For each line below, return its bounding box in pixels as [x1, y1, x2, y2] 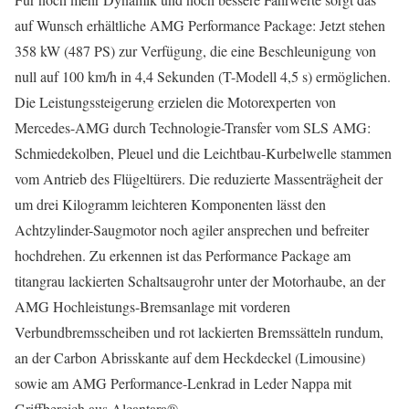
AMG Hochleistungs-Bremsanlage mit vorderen [15, 297, 290, 316]
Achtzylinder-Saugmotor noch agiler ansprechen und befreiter [15, 220, 369, 239]
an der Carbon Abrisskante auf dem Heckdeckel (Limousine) [15, 348, 365, 367]
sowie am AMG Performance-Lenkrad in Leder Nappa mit [15, 373, 351, 393]
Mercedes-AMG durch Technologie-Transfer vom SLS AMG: [15, 118, 371, 137]
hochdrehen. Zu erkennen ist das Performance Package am [15, 246, 351, 265]
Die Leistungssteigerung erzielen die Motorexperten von [15, 92, 336, 111]
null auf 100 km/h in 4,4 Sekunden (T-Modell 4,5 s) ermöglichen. [15, 67, 391, 86]
